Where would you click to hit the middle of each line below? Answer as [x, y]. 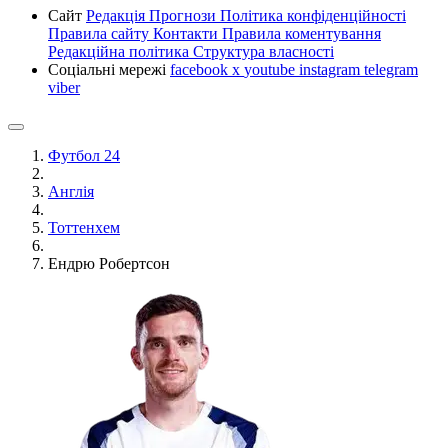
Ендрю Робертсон [109, 263]
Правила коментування [301, 33]
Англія [71, 191]
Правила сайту [100, 33]
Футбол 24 [84, 155]
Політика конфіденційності [313, 15]
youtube [271, 69]
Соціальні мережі [109, 69]
